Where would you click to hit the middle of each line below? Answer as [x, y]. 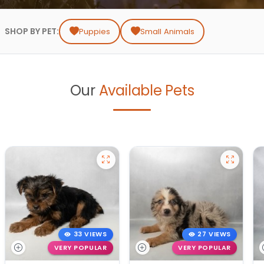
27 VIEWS [214, 235]
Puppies [94, 32]
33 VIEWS [90, 235]
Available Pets [146, 91]
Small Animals [167, 32]
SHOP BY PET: [32, 32]
